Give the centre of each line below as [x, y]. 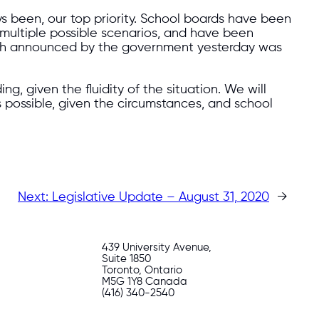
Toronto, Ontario [142, 270]
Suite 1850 [127, 258]
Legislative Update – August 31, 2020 [161, 198]
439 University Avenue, [157, 247]
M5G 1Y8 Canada [145, 281]
